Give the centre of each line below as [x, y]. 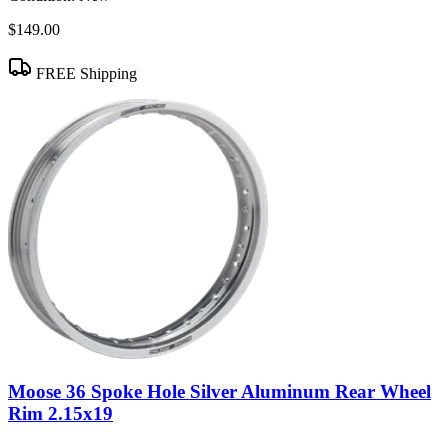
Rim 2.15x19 [60, 414]
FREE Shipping [84, 73]
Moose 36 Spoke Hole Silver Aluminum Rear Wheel [219, 392]
